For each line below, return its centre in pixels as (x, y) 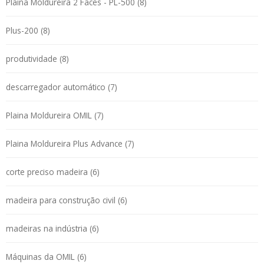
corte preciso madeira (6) (53, 171)
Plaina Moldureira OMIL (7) (55, 115)
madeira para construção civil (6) (67, 200)
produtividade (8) (37, 58)
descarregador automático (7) (62, 87)
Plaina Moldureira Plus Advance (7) (70, 143)
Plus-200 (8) (28, 30)
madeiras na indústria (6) (52, 228)
